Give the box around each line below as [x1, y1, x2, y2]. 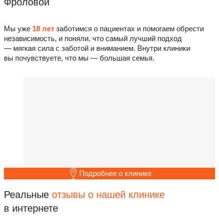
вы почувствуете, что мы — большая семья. [4, 54, 154, 63]
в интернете [4, 202, 58, 214]
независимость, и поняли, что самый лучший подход [4, 34, 182, 43]
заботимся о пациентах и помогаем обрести [54, 24, 204, 33]
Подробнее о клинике [79, 169, 152, 178]
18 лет [32, 24, 54, 33]
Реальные [4, 189, 52, 200]
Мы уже [4, 24, 32, 33]
